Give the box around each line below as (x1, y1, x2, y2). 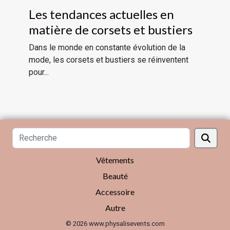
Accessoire (95, 186, 135, 197)
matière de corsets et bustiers (29, 22, 193, 37)
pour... (29, 67, 49, 77)
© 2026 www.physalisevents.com (65, 219, 165, 227)
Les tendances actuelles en (29, 6, 174, 22)
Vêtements (96, 155, 134, 165)
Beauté (102, 170, 128, 181)
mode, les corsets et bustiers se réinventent (29, 54, 188, 65)
